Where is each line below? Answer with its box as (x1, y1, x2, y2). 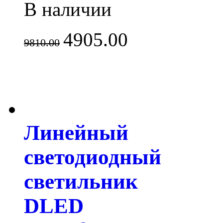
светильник (24, 170, 138, 194)
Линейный (24, 121, 128, 145)
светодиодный (24, 145, 161, 169)
